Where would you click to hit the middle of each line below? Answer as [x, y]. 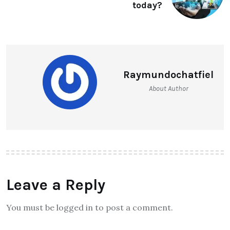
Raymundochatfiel [168, 74]
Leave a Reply [56, 185]
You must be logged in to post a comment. [90, 207]
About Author [168, 88]
